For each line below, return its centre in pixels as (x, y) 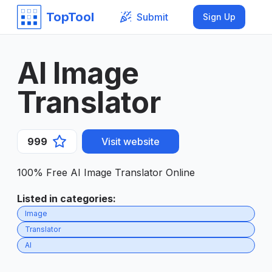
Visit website (131, 141)
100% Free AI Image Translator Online (106, 172)
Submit (152, 17)
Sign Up (219, 17)
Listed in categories (65, 199)
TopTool (70, 17)
